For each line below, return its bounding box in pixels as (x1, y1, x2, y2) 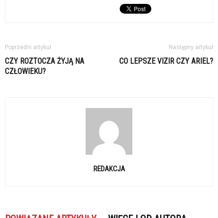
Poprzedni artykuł (5, 44, 51, 51)
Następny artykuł (169, 44, 213, 51)
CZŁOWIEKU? (5, 67, 46, 76)
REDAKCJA (93, 164, 125, 174)
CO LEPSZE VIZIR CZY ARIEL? (119, 56, 213, 66)
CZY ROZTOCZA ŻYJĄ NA (5, 56, 84, 66)
